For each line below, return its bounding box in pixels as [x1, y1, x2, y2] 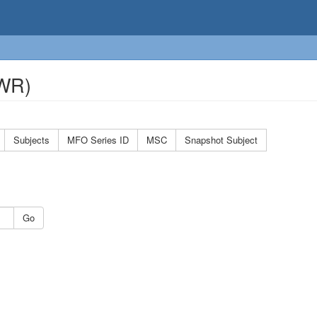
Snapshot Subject [185, 133, 258, 146]
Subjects [13, 133, 50, 146]
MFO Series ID [67, 133, 129, 146]
